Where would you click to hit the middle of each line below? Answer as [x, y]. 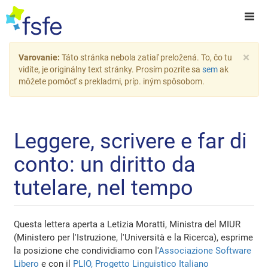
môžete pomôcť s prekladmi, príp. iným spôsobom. [112, 81]
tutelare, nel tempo [104, 188]
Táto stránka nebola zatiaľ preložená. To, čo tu [147, 57]
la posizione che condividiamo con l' [86, 251]
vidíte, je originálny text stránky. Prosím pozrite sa [110, 69]
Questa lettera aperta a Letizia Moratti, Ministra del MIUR [127, 225]
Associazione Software [205, 251]
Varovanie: [40, 57]
